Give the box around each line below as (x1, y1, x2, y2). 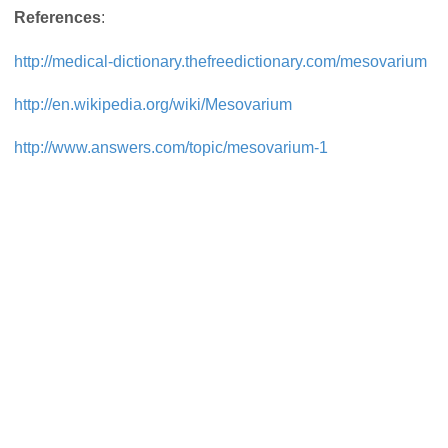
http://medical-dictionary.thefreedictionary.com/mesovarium (14, 52, 427, 70)
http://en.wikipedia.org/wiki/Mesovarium (14, 95, 292, 113)
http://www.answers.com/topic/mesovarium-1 (14, 139, 328, 157)
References (14, 9, 101, 27)
